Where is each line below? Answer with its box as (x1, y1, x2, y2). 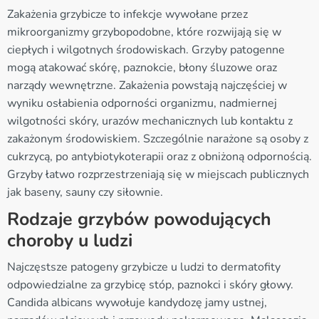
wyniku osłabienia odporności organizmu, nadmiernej (7, 95, 277, 111)
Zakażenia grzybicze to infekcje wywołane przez (7, 6, 248, 22)
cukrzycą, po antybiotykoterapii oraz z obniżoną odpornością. (7, 148, 312, 164)
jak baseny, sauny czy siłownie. (7, 184, 163, 200)
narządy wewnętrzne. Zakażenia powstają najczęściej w (7, 77, 287, 93)
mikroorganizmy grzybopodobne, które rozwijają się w (7, 23, 281, 40)
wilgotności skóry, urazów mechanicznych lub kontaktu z (7, 113, 293, 129)
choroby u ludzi (7, 228, 132, 253)
